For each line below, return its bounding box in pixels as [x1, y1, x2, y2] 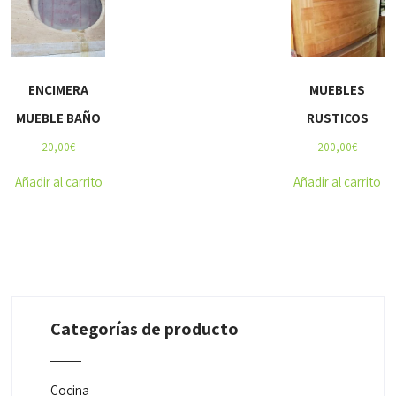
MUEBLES [309, 81, 366, 99]
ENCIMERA [28, 81, 89, 99]
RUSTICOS [306, 110, 369, 127]
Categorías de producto [49, 317, 239, 341]
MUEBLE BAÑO [16, 110, 102, 127]
